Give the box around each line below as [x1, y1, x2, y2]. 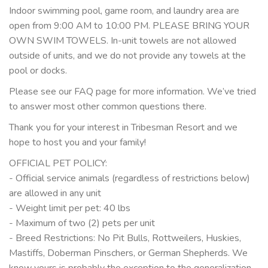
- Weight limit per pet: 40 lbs [9, 201, 130, 215]
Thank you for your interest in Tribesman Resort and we [9, 120, 237, 134]
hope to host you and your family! [9, 135, 146, 149]
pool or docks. [9, 63, 67, 77]
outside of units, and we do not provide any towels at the [9, 48, 246, 62]
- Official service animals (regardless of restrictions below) [9, 171, 250, 185]
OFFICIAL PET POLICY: [9, 156, 107, 170]
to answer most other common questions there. [9, 99, 206, 113]
